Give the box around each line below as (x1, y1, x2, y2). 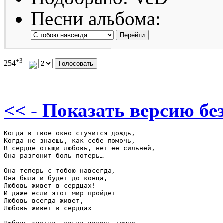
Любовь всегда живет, (4, 196, 84, 204)
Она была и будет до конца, (4, 174, 108, 182)
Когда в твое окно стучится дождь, (4, 129, 135, 137)
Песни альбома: (31, 7, 161, 29)
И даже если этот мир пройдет (4, 189, 115, 197)
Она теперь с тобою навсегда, (4, 166, 115, 174)
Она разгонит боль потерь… (4, 151, 104, 159)
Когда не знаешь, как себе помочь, (4, 136, 135, 144)
